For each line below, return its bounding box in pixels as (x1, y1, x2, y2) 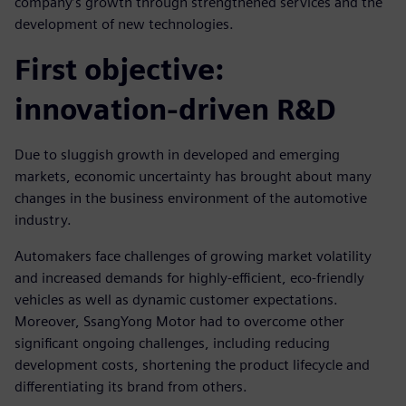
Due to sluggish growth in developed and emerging (14, 145, 340, 163)
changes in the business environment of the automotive (14, 188, 367, 207)
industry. (14, 210, 72, 228)
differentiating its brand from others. (14, 377, 247, 395)
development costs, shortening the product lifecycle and (14, 355, 370, 373)
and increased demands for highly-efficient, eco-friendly (14, 268, 364, 286)
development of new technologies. (14, 14, 234, 33)
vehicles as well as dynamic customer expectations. (14, 290, 338, 308)
